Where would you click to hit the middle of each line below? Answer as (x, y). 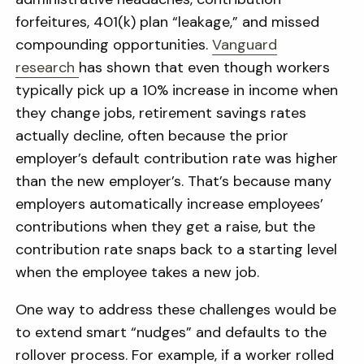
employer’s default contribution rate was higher (177, 158)
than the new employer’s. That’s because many (174, 181)
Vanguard (245, 45)
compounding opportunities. (112, 45)
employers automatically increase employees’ (170, 204)
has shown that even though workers (205, 67)
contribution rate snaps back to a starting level (177, 249)
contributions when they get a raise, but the (166, 227)
